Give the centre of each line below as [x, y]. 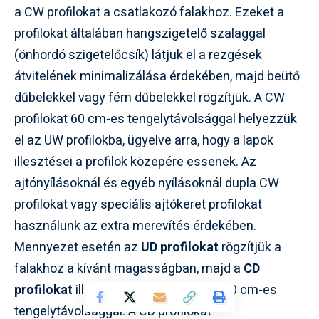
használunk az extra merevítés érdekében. [135, 226]
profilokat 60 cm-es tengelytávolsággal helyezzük [156, 119]
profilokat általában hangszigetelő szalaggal [140, 33]
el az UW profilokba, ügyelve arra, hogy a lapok [144, 140]
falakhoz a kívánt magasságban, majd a [129, 268]
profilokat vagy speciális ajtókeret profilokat [138, 204]
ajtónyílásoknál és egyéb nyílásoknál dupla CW [147, 183]
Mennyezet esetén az [78, 247]
